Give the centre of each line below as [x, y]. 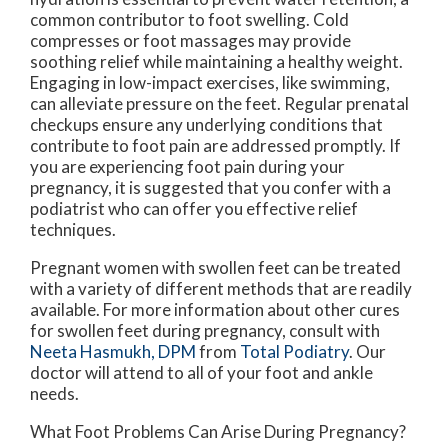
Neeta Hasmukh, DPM [113, 351]
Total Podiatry [294, 351]
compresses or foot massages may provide [190, 40]
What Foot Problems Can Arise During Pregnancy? [218, 431]
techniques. [73, 229]
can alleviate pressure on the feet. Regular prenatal [219, 103]
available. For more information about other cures [215, 309]
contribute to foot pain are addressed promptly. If [215, 145]
